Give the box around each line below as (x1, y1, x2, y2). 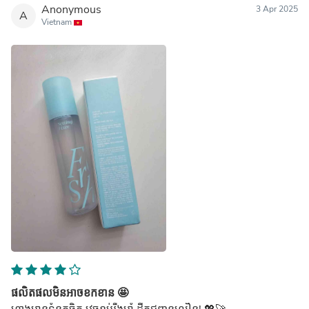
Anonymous (41, 1, 101, 17)
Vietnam (41, 16, 74, 28)
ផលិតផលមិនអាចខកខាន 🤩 (11, 285, 128, 301)
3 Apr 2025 (256, 3, 298, 14)
